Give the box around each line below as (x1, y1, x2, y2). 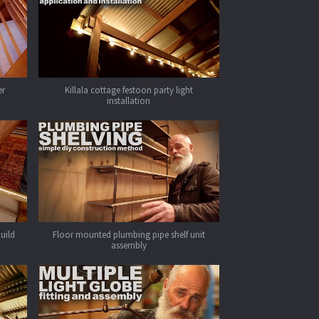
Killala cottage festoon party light (64, 84, 193, 96)
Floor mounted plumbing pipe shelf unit (52, 228, 205, 240)
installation (107, 95, 151, 107)
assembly (110, 239, 147, 251)
